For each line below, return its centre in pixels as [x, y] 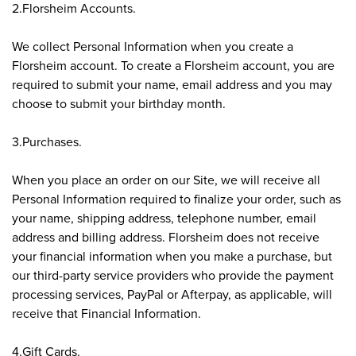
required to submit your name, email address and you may [172, 84]
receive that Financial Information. [106, 313]
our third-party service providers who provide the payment [173, 275]
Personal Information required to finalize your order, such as [176, 198]
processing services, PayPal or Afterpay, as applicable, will [172, 294]
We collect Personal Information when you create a [153, 46]
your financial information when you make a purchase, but [172, 255]
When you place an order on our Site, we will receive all [166, 179]
